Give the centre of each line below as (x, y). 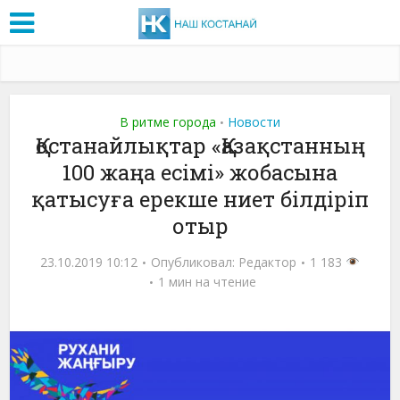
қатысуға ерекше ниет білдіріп (200, 199)
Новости (254, 121)
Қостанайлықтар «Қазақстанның (200, 145)
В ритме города (168, 121)
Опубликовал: (195, 262)
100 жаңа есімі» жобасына (200, 172)
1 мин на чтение (207, 281)
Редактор (268, 262)
